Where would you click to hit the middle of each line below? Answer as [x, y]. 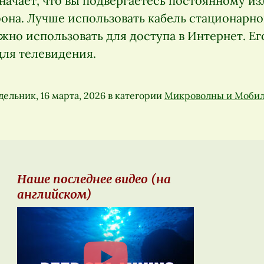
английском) [55, 194]
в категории [135, 95]
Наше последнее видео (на [94, 179]
